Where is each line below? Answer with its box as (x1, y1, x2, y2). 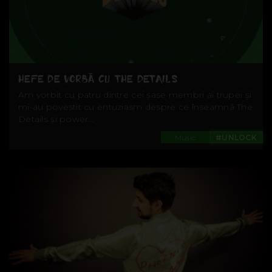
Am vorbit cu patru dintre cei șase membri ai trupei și (18, 89, 252, 101)
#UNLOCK (216, 133, 257, 143)
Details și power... (18, 114, 95, 125)
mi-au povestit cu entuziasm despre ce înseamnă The (18, 101, 253, 113)
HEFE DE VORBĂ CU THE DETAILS (18, 72, 178, 86)
